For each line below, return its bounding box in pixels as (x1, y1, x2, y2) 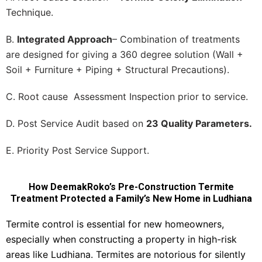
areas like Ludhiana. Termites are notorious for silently (6, 248, 246, 260)
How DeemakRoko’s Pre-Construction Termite (28, 181, 234, 192)
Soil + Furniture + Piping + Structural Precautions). (6, 63, 232, 75)
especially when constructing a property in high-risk (6, 233, 237, 245)
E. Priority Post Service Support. (6, 144, 149, 156)
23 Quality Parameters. (146, 117, 252, 129)
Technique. (6, 6, 53, 18)
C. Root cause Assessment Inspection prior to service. (6, 90, 248, 102)
